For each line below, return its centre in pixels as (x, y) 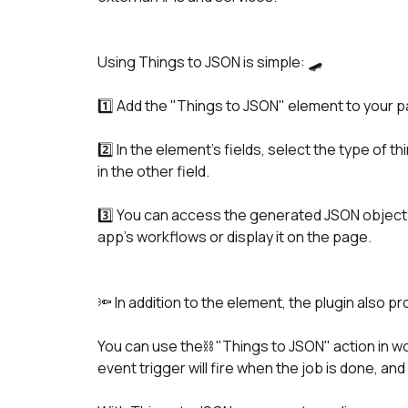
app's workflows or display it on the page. (235, 237)
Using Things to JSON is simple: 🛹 (211, 62)
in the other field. (153, 171)
